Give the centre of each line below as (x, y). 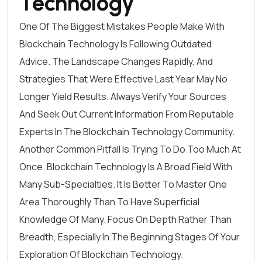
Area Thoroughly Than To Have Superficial (109, 202)
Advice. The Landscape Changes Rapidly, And (116, 61)
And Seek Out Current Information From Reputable (127, 114)
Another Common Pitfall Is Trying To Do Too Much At (130, 149)
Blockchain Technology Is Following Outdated (116, 44)
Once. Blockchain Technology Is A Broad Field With (126, 167)
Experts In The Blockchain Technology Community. (127, 132)
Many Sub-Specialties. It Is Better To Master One (123, 184)
